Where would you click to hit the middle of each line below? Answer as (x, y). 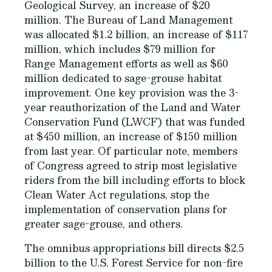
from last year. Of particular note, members (131, 151)
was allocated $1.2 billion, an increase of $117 (136, 34)
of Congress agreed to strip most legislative (131, 165)
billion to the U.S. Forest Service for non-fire (134, 263)
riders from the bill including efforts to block (135, 180)
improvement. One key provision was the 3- (131, 93)
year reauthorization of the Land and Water (132, 107)
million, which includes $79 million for (120, 49)
